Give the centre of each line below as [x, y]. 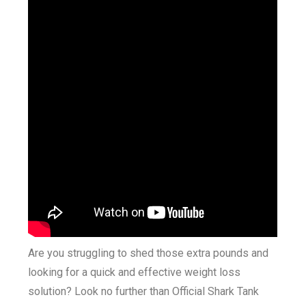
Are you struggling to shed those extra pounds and [149, 253]
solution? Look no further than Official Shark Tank [144, 291]
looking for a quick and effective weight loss [135, 272]
